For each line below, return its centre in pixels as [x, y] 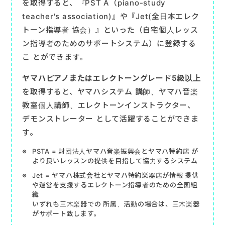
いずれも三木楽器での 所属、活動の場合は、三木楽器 [116, 204]
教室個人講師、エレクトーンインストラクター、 [109, 105]
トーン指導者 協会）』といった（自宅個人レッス [110, 30]
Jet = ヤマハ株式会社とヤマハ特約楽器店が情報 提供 [115, 176]
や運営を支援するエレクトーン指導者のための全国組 [115, 185]
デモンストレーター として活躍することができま [110, 119]
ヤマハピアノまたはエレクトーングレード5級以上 [111, 78]
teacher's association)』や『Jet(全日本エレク [111, 17]
